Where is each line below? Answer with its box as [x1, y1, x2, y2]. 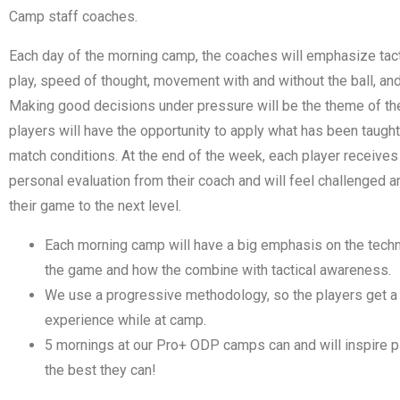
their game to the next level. [9, 197, 181, 215]
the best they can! [45, 362, 156, 379]
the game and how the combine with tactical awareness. [45, 262, 391, 279]
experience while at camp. [45, 312, 206, 329]
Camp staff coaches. [9, 8, 137, 26]
